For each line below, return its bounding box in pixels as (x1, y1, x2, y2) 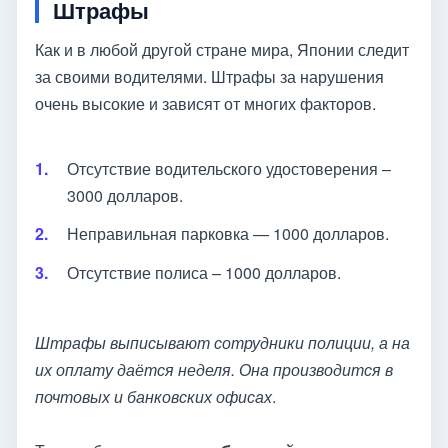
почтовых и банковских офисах (35, 384, 272, 408)
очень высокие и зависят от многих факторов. (35, 91, 376, 115)
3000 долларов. (67, 184, 183, 208)
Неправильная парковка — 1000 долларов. (67, 222, 389, 246)
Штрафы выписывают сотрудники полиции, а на (35, 330, 410, 354)
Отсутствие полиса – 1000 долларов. (67, 260, 341, 284)
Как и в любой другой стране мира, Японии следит (35, 37, 409, 61)
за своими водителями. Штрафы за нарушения (35, 64, 384, 88)
